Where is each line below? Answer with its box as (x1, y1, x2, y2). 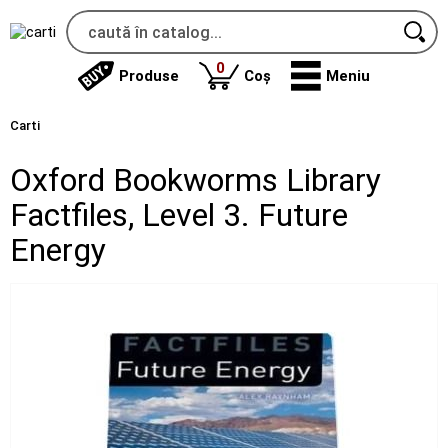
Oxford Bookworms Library (10, 161, 381, 199)
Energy (10, 231, 106, 269)
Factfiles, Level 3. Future (10, 196, 348, 234)
